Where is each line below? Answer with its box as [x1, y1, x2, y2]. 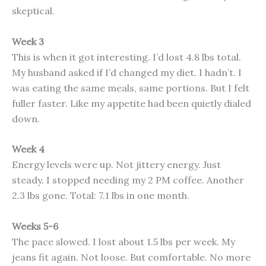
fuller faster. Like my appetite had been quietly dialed [12, 97, 251, 109]
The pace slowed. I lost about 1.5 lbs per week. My [12, 235, 235, 248]
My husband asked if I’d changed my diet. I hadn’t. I [12, 66, 242, 78]
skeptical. [12, 5, 55, 17]
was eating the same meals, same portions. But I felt [12, 81, 249, 94]
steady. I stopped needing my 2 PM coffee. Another [12, 174, 244, 186]
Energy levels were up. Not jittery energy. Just [12, 159, 221, 171]
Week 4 [12, 143, 45, 156]
